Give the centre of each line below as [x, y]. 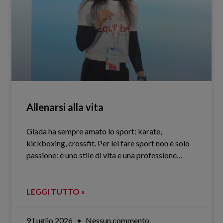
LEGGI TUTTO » [56, 191]
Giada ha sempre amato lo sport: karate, [94, 131]
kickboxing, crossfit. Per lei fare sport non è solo [108, 143]
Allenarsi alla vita [65, 107]
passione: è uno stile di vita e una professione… [105, 155]
